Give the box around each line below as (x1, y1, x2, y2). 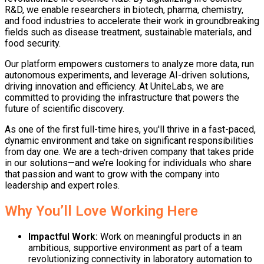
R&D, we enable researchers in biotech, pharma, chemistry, (5, 4, 243, 16)
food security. (5, 38, 61, 49)
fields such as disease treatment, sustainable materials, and (5, 27, 252, 38)
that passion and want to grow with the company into (5, 169, 220, 180)
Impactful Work (28, 231, 95, 243)
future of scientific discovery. (5, 103, 124, 115)
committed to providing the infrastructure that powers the (5, 92, 239, 104)
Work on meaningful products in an (98, 231, 242, 243)
